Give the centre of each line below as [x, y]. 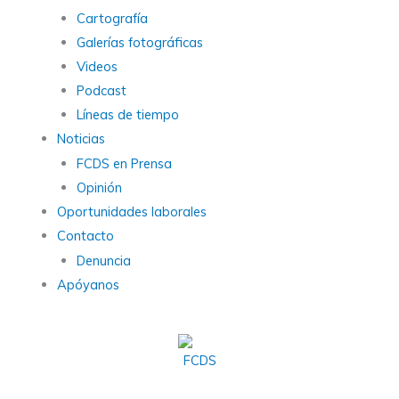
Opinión [99, 187]
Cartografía [112, 18]
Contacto [85, 235]
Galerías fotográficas [139, 42]
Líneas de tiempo [127, 114]
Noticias [81, 138]
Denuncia [103, 260]
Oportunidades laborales [131, 211]
